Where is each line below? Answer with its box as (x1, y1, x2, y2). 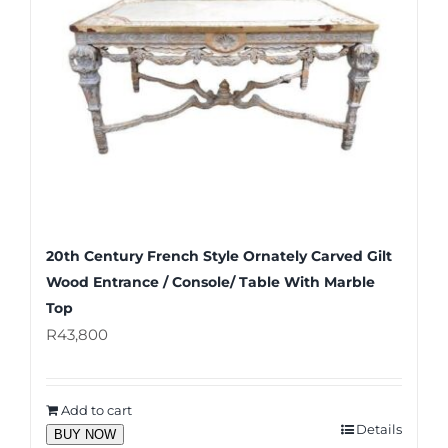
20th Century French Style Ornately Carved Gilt (46, 246, 392, 265)
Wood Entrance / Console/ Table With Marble (46, 272, 375, 291)
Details (356, 420, 402, 437)
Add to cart (61, 401, 132, 418)
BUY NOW (54, 426, 116, 442)
